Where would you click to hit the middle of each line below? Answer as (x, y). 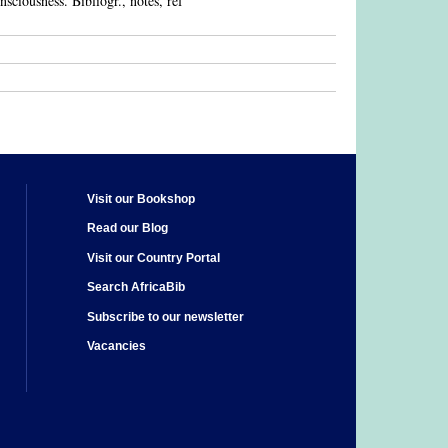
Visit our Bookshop (141, 198)
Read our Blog (127, 228)
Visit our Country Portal (153, 257)
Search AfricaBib (136, 287)
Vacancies (116, 346)
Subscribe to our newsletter (165, 316)
